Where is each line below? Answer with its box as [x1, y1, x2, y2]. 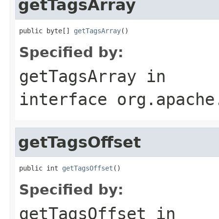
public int [19, 164, 62, 172]
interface [19, 89, 117, 109]
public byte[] [19, 26, 74, 35]
